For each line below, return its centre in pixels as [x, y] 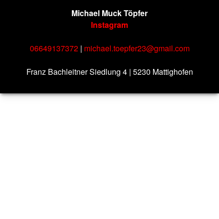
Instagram [109, 25]
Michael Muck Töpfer [109, 13]
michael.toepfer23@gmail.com [137, 48]
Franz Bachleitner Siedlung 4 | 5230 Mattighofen [109, 72]
